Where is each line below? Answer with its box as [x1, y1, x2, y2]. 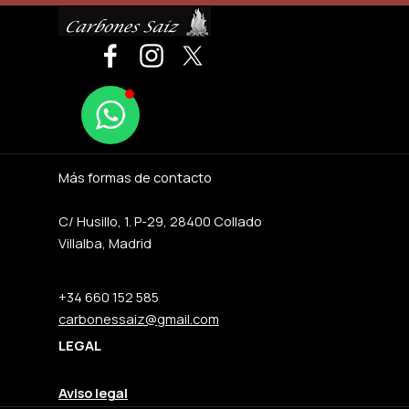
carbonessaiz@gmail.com [58, 309, 219, 328]
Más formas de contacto [58, 167, 212, 186]
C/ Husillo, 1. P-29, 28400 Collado [58, 211, 262, 230]
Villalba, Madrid [58, 233, 152, 252]
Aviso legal [58, 383, 128, 402]
